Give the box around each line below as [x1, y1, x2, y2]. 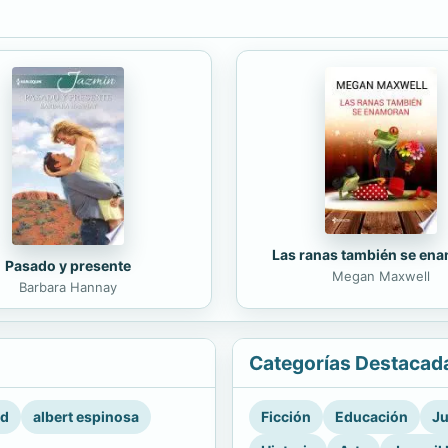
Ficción [261, 408, 311, 426]
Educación [335, 408, 408, 426]
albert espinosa [33, 408, 139, 426]
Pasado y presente [4, 257, 131, 275]
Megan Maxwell [331, 267, 430, 284]
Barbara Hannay [18, 279, 117, 296]
